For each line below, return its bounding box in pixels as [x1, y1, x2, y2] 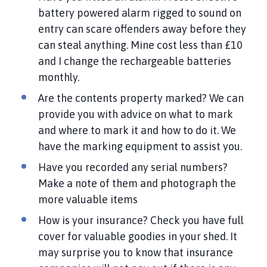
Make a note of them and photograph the [38, 176, 236, 190]
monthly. [38, 70, 79, 83]
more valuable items [38, 193, 138, 206]
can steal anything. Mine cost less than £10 [38, 38, 243, 51]
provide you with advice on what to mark [38, 107, 233, 120]
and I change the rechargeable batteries [38, 54, 231, 67]
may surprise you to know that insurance [38, 246, 233, 259]
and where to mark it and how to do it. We [38, 123, 236, 136]
